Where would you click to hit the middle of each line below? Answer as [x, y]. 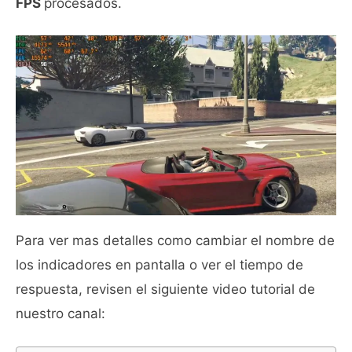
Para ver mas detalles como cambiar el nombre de [175, 240]
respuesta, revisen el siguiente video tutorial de [165, 289]
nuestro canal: [60, 313]
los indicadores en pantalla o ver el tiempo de [159, 265]
